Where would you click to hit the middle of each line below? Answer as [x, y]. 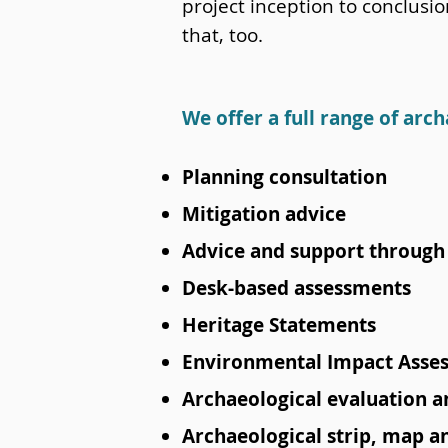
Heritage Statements [279, 325]
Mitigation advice [264, 214]
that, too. [222, 35]
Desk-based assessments [296, 288]
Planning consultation [284, 177]
